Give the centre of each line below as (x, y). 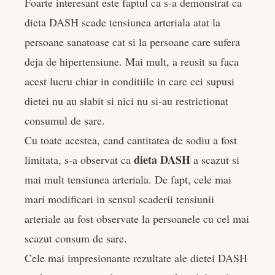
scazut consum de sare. (76, 238)
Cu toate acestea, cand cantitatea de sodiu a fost (131, 140)
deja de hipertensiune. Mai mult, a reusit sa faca (132, 61)
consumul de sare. (65, 120)
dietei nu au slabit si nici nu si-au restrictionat (126, 100)
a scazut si (215, 159)
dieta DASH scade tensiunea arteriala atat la (122, 22)
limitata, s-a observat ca (79, 159)
